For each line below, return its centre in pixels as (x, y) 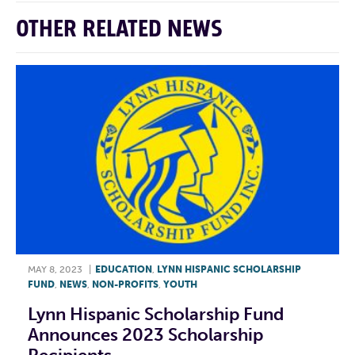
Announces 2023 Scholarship (145, 334)
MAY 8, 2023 (55, 269)
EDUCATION (124, 269)
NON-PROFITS (125, 284)
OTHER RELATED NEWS (119, 29)
